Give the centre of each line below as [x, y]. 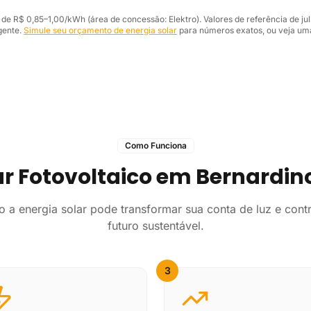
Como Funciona [155, 145]
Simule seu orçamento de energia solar [100, 30]
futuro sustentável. [155, 226]
